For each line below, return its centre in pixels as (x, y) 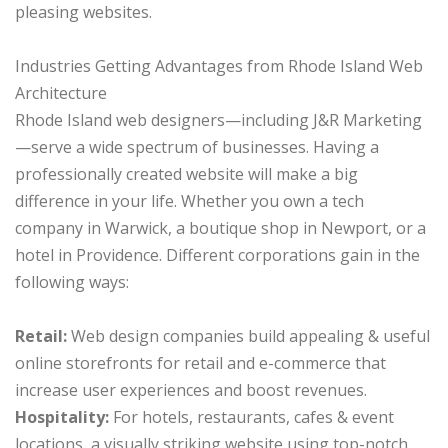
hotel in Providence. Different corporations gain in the (217, 255)
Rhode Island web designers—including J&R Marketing (218, 120)
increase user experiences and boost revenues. (191, 390)
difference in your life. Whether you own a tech (189, 201)
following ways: (72, 282)
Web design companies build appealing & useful (248, 336)
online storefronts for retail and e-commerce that (200, 363)
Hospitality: (62, 417)
